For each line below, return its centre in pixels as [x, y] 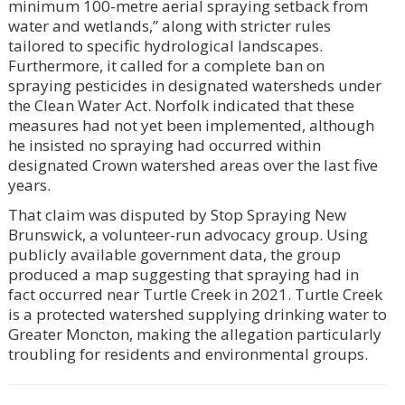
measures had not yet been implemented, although [191, 125]
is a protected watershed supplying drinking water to [197, 314]
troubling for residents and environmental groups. [188, 353]
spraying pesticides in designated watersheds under [194, 85]
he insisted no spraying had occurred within [164, 145]
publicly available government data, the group [174, 254]
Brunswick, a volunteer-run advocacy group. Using [188, 234]
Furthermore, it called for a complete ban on [166, 65]
